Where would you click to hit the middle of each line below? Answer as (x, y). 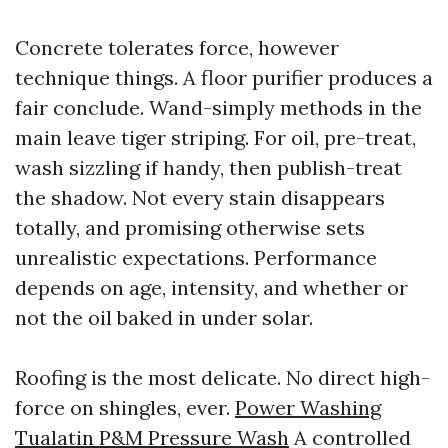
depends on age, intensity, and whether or (211, 287)
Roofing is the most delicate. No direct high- (222, 377)
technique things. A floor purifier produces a (224, 77)
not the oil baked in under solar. (164, 317)
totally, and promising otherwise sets (190, 227)
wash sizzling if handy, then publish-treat (208, 167)
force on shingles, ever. (125, 407)
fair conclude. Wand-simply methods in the (218, 107)
